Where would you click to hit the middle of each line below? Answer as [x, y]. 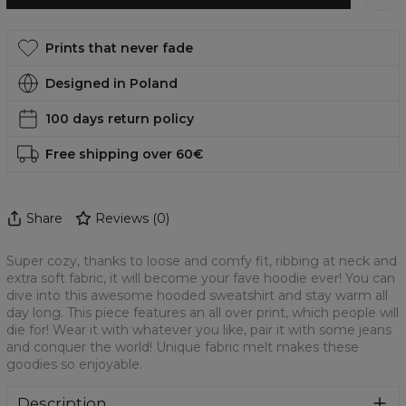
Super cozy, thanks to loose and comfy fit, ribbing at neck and [202, 261]
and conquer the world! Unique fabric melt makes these [183, 348]
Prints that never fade [119, 48]
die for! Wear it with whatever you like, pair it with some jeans [199, 330]
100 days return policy [119, 118]
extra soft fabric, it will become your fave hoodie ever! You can [201, 279]
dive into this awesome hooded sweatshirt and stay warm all [197, 296]
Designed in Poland [111, 83]
